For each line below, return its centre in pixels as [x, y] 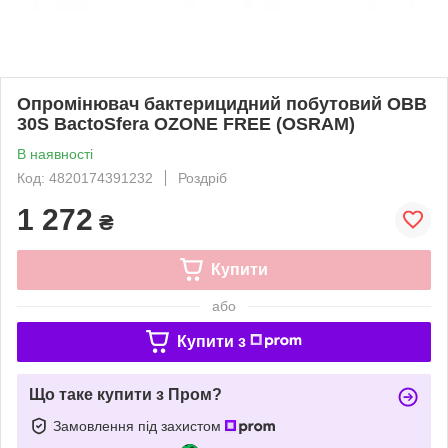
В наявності [55, 153]
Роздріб [202, 177]
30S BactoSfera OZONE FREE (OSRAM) [186, 123]
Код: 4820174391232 [85, 177]
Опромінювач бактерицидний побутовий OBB [222, 103]
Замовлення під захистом [139, 425]
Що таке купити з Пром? [125, 394]
